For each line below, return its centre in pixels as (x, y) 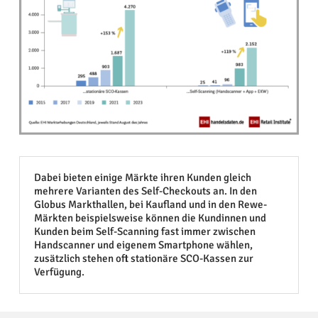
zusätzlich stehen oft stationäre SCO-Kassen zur (143, 258)
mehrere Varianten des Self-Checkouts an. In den (145, 191)
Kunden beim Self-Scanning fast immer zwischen (144, 231)
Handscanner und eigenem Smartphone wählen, (143, 245)
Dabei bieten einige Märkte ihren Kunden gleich (142, 177)
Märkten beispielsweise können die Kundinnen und (150, 218)
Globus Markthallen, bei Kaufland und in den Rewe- (150, 204)
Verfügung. (59, 272)
